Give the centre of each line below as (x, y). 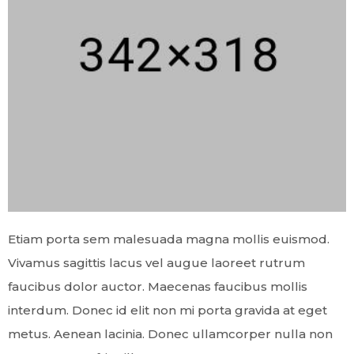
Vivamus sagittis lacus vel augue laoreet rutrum (156, 263)
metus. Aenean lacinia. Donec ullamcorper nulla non (170, 334)
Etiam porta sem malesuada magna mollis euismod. (169, 239)
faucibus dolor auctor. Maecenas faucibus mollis (158, 287)
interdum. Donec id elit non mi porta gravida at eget (168, 311)
